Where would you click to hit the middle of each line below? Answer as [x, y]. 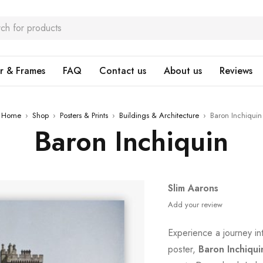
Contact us [123, 71]
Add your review [195, 205]
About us [183, 71]
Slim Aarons [193, 188]
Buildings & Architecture [159, 115]
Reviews [236, 71]
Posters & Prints [84, 115]
